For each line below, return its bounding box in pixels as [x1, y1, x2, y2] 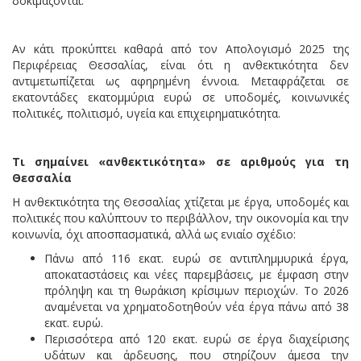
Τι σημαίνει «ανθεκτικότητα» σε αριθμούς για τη [12, 153, 349, 169]
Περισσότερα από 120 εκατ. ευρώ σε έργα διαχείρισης [44, 330, 349, 346]
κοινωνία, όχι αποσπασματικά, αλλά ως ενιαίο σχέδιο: [12, 226, 296, 242]
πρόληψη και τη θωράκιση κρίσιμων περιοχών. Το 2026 [44, 282, 349, 298]
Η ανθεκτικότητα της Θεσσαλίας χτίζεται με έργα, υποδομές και [12, 193, 349, 210]
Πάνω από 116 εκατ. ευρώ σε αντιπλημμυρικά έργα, [44, 250, 349, 266]
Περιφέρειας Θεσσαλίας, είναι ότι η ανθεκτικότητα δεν [12, 56, 349, 73]
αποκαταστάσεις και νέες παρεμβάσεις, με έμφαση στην [44, 266, 349, 282]
